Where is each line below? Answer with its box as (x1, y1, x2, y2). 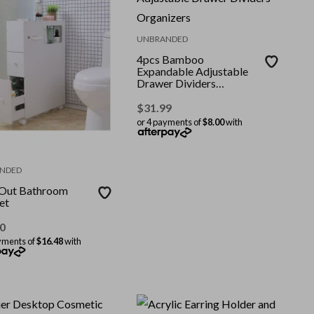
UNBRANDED (137, 33, 189, 44)
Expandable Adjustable (137, 64, 249, 78)
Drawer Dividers (137, 76, 217, 90)
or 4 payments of (137, 116, 203, 128)
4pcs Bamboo (137, 52, 205, 66)
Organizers (137, 88, 191, 102)
